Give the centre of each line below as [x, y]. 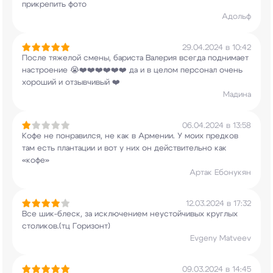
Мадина [237, 95]
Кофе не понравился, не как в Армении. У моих [113, 136]
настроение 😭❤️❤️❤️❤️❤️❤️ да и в [87, 70]
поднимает [227, 58]
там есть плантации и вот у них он [87, 148]
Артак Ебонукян [220, 173]
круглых [221, 214]
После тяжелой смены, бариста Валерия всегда [114, 58]
